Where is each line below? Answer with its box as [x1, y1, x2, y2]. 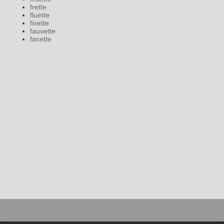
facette [30, 35, 51, 43]
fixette [30, 19, 49, 27]
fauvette [30, 27, 55, 35]
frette [30, 3, 46, 11]
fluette [30, 11, 49, 19]
